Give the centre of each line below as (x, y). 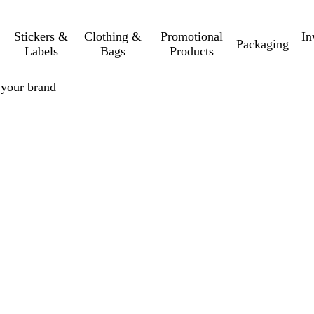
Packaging (262, 44)
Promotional (192, 36)
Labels (41, 51)
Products (192, 51)
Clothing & (112, 36)
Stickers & (41, 36)
